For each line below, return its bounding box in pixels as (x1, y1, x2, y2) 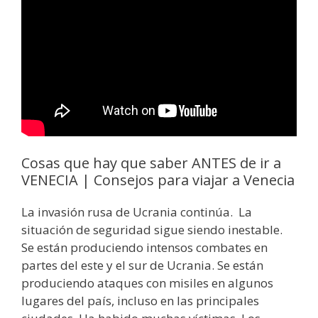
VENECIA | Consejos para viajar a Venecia (21, 170, 295, 190)
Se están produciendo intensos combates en (21, 238, 268, 256)
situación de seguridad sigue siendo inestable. (21, 221, 283, 238)
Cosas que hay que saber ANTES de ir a (21, 153, 281, 172)
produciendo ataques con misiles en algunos (21, 274, 273, 291)
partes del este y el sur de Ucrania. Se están (21, 256, 263, 273)
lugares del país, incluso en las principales (21, 292, 259, 309)
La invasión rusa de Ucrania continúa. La (21, 203, 252, 220)
